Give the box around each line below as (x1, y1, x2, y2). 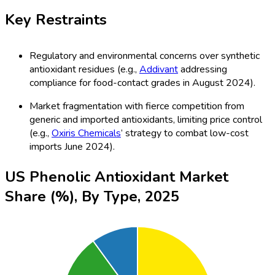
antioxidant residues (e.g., (29, 63, 139, 77)
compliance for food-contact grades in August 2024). (29, 76, 255, 90)
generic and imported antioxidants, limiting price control (29, 113, 262, 127)
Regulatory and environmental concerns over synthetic (29, 49, 260, 63)
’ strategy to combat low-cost (121, 126, 249, 141)
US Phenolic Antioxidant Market (5, 167, 228, 187)
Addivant (139, 63, 178, 77)
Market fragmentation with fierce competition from (29, 99, 244, 114)
